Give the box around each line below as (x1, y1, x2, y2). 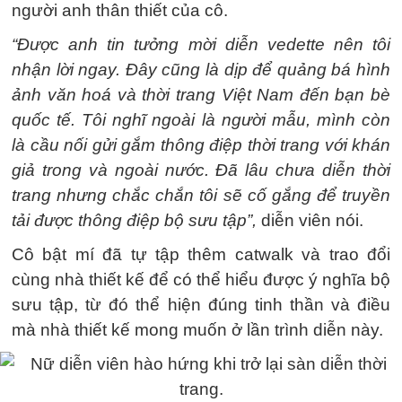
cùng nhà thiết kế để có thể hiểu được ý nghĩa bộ (12, 269, 390, 289)
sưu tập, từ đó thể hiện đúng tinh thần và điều (12, 294, 390, 314)
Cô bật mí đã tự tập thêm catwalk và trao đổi (12, 244, 390, 264)
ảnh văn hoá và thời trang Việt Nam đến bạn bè (12, 84, 390, 104)
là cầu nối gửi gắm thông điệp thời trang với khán (12, 135, 390, 154)
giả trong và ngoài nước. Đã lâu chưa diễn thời (12, 160, 390, 179)
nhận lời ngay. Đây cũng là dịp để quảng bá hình (12, 59, 390, 79)
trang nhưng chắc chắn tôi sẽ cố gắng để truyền (12, 185, 390, 205)
